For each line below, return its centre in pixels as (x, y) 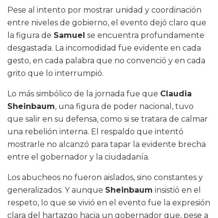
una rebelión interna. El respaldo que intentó (95, 131)
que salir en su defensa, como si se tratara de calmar (108, 119)
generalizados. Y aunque (56, 190)
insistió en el (177, 190)
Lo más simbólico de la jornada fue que (84, 93)
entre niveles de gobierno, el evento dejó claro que (107, 22)
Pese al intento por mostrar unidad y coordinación (104, 10)
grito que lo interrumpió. (55, 73)
